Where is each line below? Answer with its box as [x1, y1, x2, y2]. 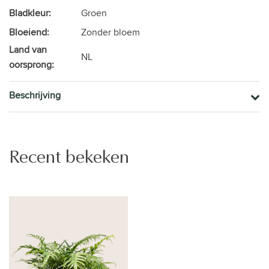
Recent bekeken [9, 148, 129, 166]
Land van [9, 42, 47, 56]
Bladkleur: [9, 5, 51, 20]
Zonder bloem [81, 25, 140, 39]
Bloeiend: [9, 25, 49, 39]
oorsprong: [9, 57, 54, 71]
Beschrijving [9, 88, 61, 102]
